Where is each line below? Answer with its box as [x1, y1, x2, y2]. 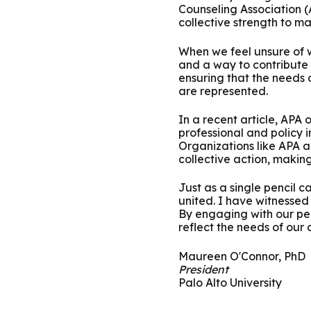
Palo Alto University [178, 275, 282, 289]
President [178, 262, 228, 276]
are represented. [178, 83, 268, 98]
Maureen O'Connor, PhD [178, 249, 305, 263]
